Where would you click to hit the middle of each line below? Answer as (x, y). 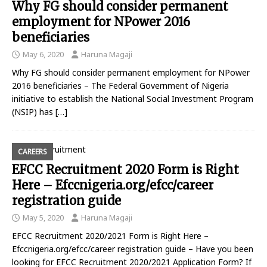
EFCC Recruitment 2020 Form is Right (125, 170)
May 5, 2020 (43, 218)
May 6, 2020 (43, 55)
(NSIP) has (34, 112)
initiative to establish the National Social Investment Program (133, 99)
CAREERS (32, 152)
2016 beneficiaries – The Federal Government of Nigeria (120, 86)
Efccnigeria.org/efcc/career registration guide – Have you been (133, 249)
